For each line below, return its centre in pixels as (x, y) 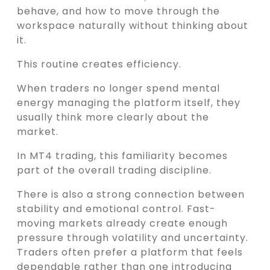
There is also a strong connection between (131, 195)
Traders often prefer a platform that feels (130, 253)
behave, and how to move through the (118, 11)
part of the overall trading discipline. (114, 171)
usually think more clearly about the (113, 118)
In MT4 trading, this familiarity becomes (122, 156)
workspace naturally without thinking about (133, 26)
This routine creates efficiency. (99, 64)
